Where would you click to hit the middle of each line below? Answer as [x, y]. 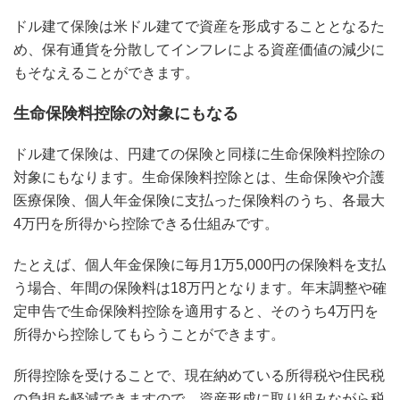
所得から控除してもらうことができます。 [149, 334]
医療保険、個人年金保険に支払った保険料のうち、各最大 [199, 200]
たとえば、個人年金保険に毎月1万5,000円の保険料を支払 [200, 264]
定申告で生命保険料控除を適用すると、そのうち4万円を [196, 311]
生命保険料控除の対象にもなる [126, 113]
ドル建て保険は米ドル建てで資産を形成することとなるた [199, 26]
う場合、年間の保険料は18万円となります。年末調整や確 [200, 287]
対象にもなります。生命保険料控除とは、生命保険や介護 [199, 177]
